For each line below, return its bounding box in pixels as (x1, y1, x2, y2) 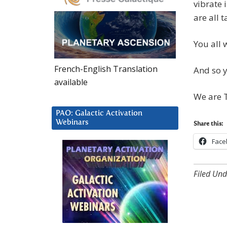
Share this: (194, 121, 223, 128)
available (54, 76, 88, 88)
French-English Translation (54, 63, 158, 74)
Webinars (56, 118, 89, 126)
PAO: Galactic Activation (56, 109, 142, 117)
